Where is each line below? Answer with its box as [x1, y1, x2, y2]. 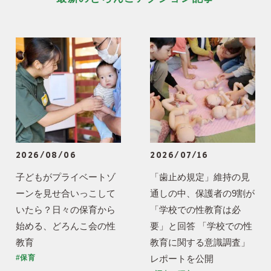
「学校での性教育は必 [150, 204, 241, 215]
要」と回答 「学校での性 [150, 221, 253, 232]
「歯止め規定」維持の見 [150, 172, 250, 183]
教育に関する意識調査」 [150, 237, 250, 248]
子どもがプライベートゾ [15, 172, 116, 183]
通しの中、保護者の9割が [150, 188, 255, 199]
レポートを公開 [150, 253, 214, 264]
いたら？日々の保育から [15, 204, 116, 215]
